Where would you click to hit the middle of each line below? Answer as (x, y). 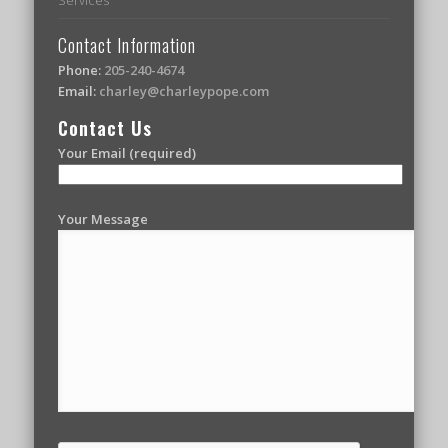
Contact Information (127, 44)
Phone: (81, 69)
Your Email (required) (127, 152)
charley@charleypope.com (184, 90)
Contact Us (105, 127)
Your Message (103, 218)
